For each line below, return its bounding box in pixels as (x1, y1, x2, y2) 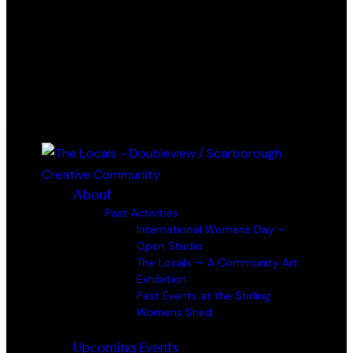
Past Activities (105, 205, 178, 220)
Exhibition (136, 271, 187, 286)
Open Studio (136, 238, 203, 253)
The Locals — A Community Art (136, 255, 298, 269)
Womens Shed (136, 304, 212, 319)
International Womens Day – (136, 221, 284, 236)
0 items (54, 41, 101, 58)
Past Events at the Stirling (136, 288, 270, 303)
